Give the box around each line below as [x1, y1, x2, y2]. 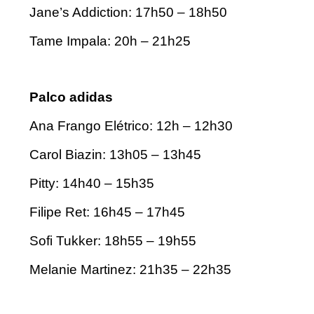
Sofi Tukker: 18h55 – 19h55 [29, 233, 196, 249]
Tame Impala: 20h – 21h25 [29, 34, 191, 49]
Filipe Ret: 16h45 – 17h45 [29, 205, 185, 220]
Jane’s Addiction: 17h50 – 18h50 [29, 5, 227, 20]
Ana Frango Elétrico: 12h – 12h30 [29, 118, 233, 134]
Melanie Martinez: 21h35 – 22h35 [29, 262, 231, 278]
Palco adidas [29, 90, 113, 105]
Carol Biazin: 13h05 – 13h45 [29, 147, 201, 163]
